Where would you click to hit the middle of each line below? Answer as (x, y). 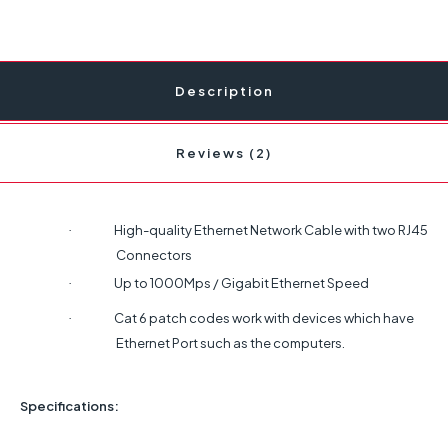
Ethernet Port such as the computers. (230, 342)
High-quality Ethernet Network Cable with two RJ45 (271, 229)
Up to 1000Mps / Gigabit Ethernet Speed (241, 282)
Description (224, 90)
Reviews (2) (224, 152)
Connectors (154, 254)
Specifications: (69, 405)
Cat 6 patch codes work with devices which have (264, 317)
